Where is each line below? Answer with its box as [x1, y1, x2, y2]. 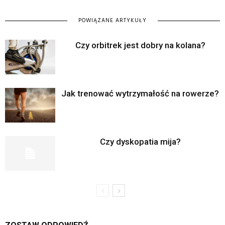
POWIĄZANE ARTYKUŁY [78, 16, 147, 26]
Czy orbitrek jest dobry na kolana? [75, 40, 205, 51]
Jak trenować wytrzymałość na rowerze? [61, 88, 219, 99]
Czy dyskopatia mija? [99, 137, 181, 147]
